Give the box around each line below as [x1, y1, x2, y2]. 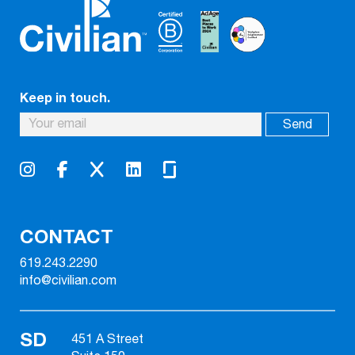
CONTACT [20, 221, 113, 253]
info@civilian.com [20, 270, 116, 291]
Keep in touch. [20, 87, 110, 109]
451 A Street [71, 329, 143, 349]
